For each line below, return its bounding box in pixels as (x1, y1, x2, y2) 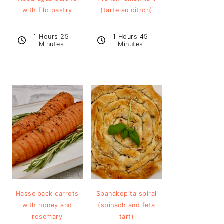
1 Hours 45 (112, 32, 148, 40)
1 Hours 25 (33, 32, 69, 40)
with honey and (22, 201, 72, 209)
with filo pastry (22, 6, 72, 14)
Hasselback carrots (15, 189, 79, 197)
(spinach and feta (98, 201, 155, 209)
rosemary (32, 212, 63, 220)
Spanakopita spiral (96, 189, 157, 197)
